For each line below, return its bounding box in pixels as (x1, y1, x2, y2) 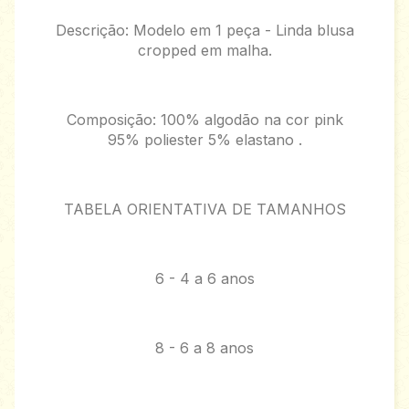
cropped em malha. (137, 41, 272, 60)
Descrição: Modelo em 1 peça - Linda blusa (55, 21, 354, 40)
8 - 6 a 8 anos (155, 339, 254, 358)
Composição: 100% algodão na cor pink (66, 110, 343, 130)
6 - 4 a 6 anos (154, 269, 255, 288)
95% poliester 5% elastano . (107, 131, 302, 150)
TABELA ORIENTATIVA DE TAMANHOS (63, 200, 346, 219)
